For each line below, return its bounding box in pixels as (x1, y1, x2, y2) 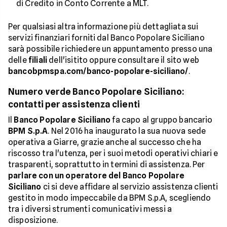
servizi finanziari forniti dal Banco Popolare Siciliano (8, 33, 205, 43)
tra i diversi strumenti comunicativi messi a (8, 204, 172, 214)
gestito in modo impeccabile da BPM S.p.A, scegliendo (8, 193, 211, 203)
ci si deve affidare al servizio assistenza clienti (41, 182, 218, 192)
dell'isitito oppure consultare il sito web (47, 55, 199, 65)
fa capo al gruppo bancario (110, 115, 213, 125)
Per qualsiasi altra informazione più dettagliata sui (8, 22, 199, 31)
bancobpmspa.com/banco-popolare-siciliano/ (8, 66, 188, 76)
